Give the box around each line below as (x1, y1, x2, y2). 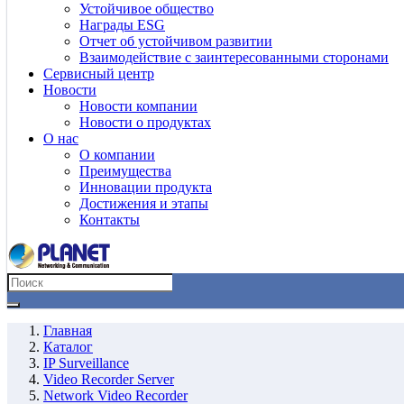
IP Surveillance (43, 355, 129, 371)
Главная (43, 323, 92, 338)
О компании (79, 147, 155, 162)
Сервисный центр (43, 66, 154, 81)
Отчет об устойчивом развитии (79, 33, 272, 49)
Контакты (79, 212, 140, 227)
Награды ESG (79, 17, 165, 32)
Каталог (43, 339, 93, 354)
